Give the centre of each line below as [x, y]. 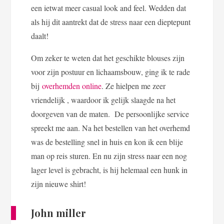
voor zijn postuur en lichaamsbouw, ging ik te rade [111, 71]
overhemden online [72, 85]
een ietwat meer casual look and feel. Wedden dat [109, 7]
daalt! [40, 35]
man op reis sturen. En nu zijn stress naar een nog [109, 155]
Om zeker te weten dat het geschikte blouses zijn [108, 57]
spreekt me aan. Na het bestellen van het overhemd [111, 127]
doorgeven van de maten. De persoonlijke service [110, 113]
